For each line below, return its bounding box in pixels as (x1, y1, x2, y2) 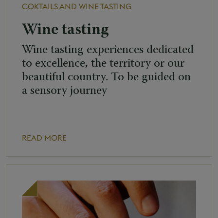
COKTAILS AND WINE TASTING (22, 1, 131, 11)
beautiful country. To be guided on (22, 71, 191, 83)
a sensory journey (22, 85, 107, 97)
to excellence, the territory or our (22, 57, 184, 70)
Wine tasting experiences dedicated (22, 44, 194, 56)
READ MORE (22, 132, 67, 143)
